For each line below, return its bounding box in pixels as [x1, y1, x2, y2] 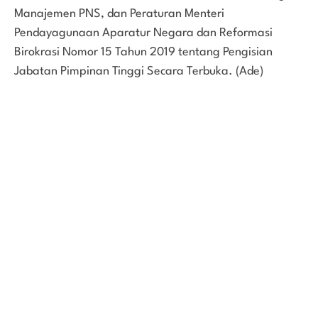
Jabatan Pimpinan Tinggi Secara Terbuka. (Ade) [14, 65, 263, 77]
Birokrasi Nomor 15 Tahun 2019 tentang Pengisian [14, 45, 273, 58]
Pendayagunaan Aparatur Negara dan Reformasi [14, 26, 273, 39]
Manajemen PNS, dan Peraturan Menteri [14, 7, 224, 20]
